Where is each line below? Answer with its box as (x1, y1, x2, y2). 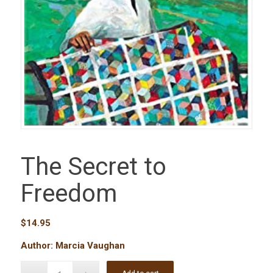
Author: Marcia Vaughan (20, 239, 125, 251)
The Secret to (20, 152, 166, 182)
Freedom (20, 179, 117, 208)
